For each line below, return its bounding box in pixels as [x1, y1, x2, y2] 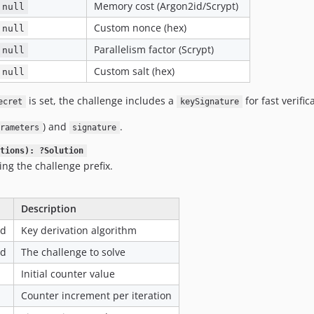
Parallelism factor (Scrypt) [94, 43, 214, 56]
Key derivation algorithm [21, 224, 137, 237]
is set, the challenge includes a [26, 94, 177, 107]
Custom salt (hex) [94, 64, 175, 78]
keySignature [179, 97, 239, 107]
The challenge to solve [21, 245, 125, 259]
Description [21, 202, 76, 215]
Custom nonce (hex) [94, 21, 186, 34]
